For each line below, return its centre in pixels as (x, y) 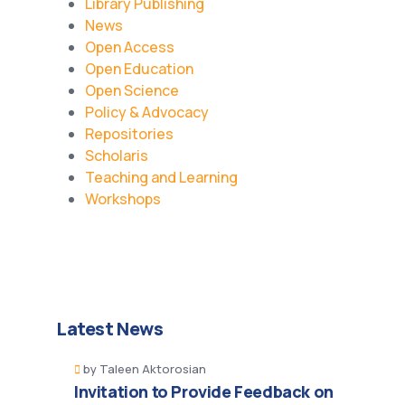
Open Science (132, 90)
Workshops (123, 199)
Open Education (139, 69)
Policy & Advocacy (147, 112)
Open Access (130, 47)
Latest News (110, 329)
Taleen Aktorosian (153, 369)
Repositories (129, 134)
